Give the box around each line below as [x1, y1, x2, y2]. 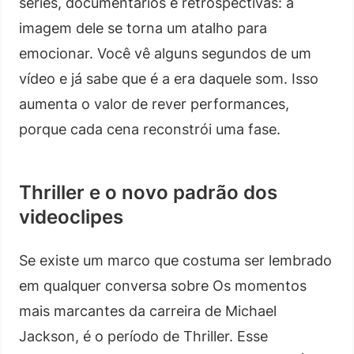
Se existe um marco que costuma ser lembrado [19, 251, 332, 269]
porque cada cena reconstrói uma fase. [19, 120, 281, 137]
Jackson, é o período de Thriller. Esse [19, 327, 268, 345]
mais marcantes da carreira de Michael [19, 302, 277, 319]
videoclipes [19, 205, 123, 228]
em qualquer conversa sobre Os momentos [19, 277, 307, 294]
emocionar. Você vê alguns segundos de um [19, 44, 311, 62]
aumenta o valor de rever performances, [19, 95, 289, 112]
